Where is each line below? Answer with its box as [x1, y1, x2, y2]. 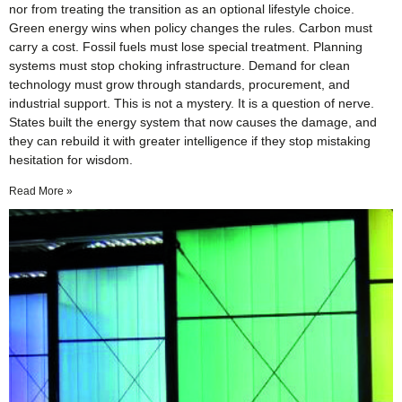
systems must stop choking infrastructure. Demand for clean [9, 57, 350, 73]
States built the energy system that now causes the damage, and [9, 114, 377, 129]
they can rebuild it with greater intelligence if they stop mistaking [9, 133, 371, 148]
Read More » [9, 184, 73, 197]
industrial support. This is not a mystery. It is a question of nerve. [9, 95, 374, 110]
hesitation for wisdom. [9, 152, 133, 167]
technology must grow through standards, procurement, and [9, 76, 350, 92]
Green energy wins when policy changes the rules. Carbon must [9, 20, 372, 35]
